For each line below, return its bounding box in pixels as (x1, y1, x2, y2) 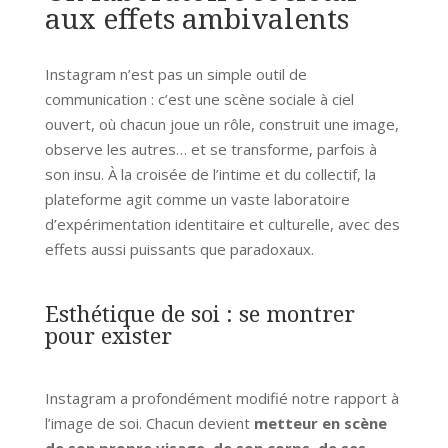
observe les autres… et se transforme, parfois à (44, 138, 377, 159)
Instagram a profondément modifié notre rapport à (44, 387, 399, 408)
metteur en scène (253, 412, 387, 433)
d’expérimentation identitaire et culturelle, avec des (44, 213, 400, 234)
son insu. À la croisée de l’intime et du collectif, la (44, 163, 376, 184)
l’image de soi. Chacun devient (44, 412, 254, 433)
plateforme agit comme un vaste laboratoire (44, 188, 350, 209)
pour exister (44, 319, 172, 350)
